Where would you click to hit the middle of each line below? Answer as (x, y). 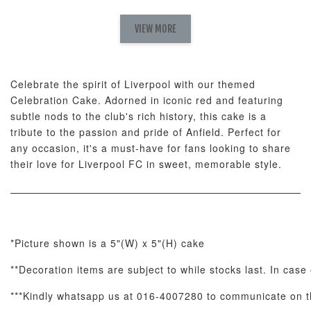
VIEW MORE (155, 29)
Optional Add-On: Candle (91, 184)
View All (267, 201)
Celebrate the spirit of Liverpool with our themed (133, 84)
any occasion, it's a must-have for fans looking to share (151, 148)
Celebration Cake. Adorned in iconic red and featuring (147, 100)
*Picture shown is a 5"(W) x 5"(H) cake (108, 243)
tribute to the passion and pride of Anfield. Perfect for (146, 132)
